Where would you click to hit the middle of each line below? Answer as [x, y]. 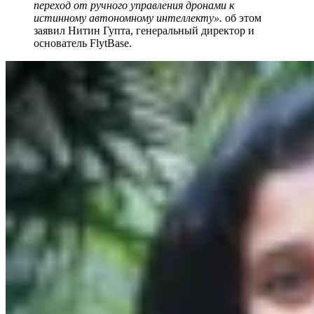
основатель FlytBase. [83, 43]
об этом [242, 18]
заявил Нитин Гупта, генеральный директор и [144, 30]
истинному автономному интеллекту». [128, 18]
